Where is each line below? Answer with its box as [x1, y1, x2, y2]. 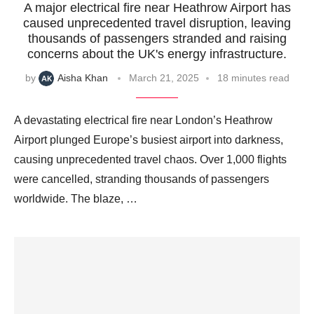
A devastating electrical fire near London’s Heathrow [14, 114, 273, 126]
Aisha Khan [57, 71, 108, 83]
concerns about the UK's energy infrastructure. [27, 46, 287, 61]
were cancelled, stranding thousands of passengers [14, 172, 269, 185]
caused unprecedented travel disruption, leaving [23, 15, 291, 30]
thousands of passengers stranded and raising [27, 31, 287, 46]
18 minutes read [217, 71, 289, 83]
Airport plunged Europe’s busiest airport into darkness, [14, 133, 283, 146]
